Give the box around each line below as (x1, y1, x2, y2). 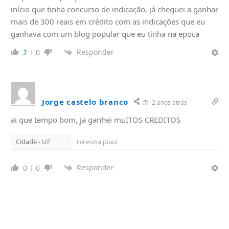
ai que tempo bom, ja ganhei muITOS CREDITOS (11, 114, 180, 125)
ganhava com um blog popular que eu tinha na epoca (11, 28, 199, 39)
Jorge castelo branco (42, 96, 128, 107)
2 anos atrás (150, 98, 187, 107)
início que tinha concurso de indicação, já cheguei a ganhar (11, 4, 218, 14)
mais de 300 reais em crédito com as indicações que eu (11, 16, 205, 27)
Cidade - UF (16, 136, 51, 146)
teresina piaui (77, 136, 118, 146)
